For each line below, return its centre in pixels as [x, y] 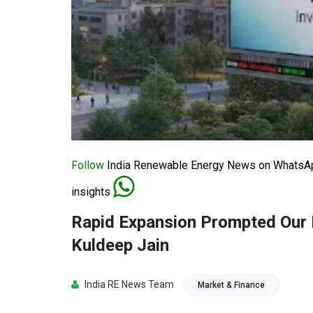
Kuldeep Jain [120, 245]
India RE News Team [128, 284]
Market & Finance [231, 285]
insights [92, 192]
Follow [88, 165]
